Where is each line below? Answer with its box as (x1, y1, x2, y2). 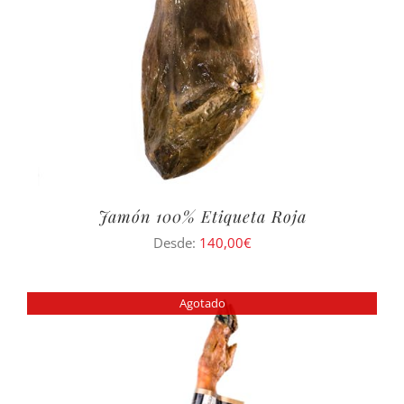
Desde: (152, 233, 199, 252)
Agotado (179, 294, 225, 311)
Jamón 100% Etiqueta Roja (97, 205, 307, 227)
